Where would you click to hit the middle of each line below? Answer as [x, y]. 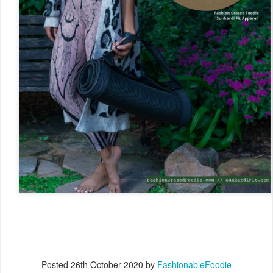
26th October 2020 [107, 265]
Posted [56, 265]
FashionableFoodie [194, 265]
